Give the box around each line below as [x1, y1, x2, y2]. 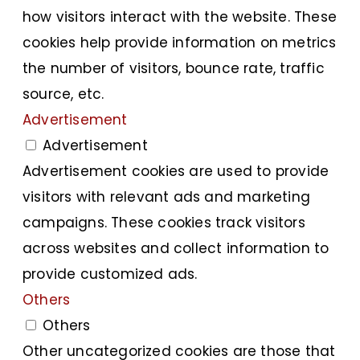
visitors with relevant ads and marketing [22, 186, 311, 207]
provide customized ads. [22, 264, 198, 284]
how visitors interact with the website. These [22, 6, 337, 27]
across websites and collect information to [22, 238, 329, 258]
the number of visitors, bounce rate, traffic [22, 58, 325, 78]
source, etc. [22, 84, 104, 104]
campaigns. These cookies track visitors [22, 212, 305, 232]
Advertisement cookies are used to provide [22, 161, 329, 181]
